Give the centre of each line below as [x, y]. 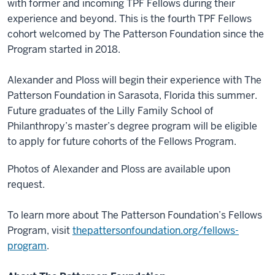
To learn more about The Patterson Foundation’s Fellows [135, 215]
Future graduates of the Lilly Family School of [110, 111]
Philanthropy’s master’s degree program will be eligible [132, 126]
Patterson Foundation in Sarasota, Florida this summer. [132, 95]
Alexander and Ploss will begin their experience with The [134, 80]
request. [26, 184]
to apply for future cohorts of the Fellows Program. [122, 141]
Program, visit [40, 230]
